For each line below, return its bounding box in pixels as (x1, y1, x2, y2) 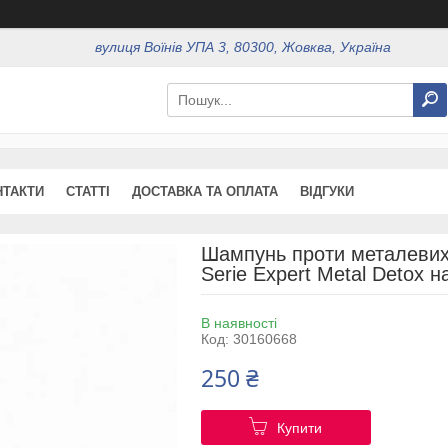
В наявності (200, 314, 277, 331)
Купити (277, 419, 323, 436)
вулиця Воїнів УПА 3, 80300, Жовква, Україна (95, 39, 392, 56)
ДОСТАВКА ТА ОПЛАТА (132, 183, 278, 199)
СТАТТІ (66, 183, 110, 199)
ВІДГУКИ (300, 183, 354, 199)
